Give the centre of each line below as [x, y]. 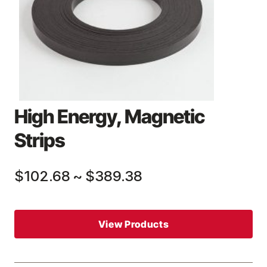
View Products [133, 224]
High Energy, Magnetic [109, 117]
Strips [40, 140]
